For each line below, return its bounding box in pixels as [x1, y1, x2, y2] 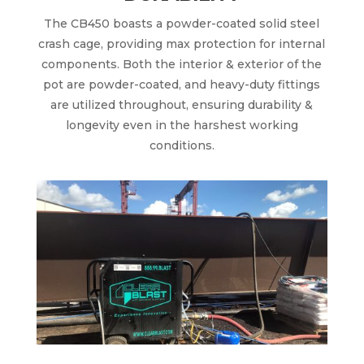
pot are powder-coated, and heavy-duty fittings [43, 76, 321, 92]
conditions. [149, 137, 214, 153]
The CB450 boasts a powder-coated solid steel [44, 15, 320, 31]
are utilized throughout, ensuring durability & [50, 97, 314, 112]
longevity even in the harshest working [65, 117, 298, 132]
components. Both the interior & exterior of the [41, 56, 323, 71]
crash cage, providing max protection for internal [38, 36, 326, 51]
